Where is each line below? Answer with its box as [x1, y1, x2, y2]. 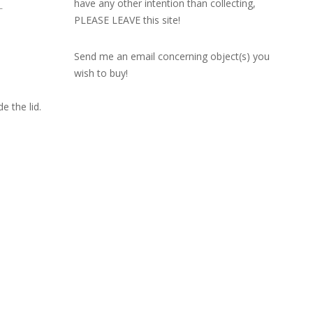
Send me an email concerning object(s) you [74, 50, 270, 63]
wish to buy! [74, 66, 128, 80]
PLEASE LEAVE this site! [74, 13, 180, 27]
